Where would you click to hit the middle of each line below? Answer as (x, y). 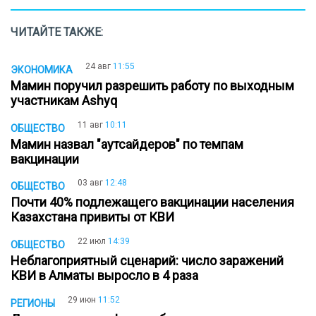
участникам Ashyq (67, 101)
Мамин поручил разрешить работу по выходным (152, 86)
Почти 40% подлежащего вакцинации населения (152, 202)
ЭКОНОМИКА (42, 70)
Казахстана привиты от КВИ (95, 217)
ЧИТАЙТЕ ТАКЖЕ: (57, 32)
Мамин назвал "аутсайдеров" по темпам (127, 144)
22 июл (92, 242)
